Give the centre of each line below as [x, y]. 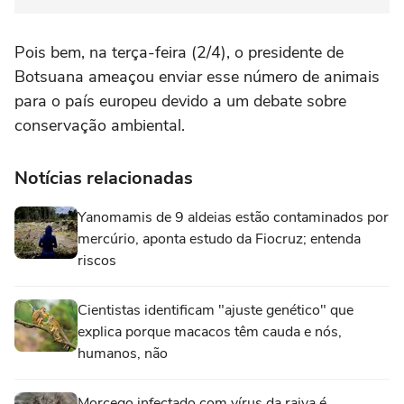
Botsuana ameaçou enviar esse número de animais [197, 76]
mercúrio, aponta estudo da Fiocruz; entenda [219, 239]
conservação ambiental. [100, 125]
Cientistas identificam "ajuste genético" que [216, 310]
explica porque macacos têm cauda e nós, [210, 331]
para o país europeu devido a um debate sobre [180, 101]
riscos [97, 260]
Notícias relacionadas [104, 178]
